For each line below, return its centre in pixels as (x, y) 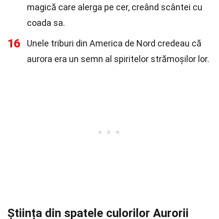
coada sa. (46, 23)
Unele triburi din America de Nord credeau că (114, 43)
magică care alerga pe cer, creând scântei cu (115, 7)
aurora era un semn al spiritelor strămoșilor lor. (118, 59)
